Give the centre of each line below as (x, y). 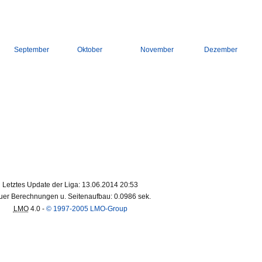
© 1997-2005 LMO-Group (87, 209)
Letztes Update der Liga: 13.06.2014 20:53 (70, 185)
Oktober (90, 50)
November (157, 50)
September (32, 50)
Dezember (221, 50)
